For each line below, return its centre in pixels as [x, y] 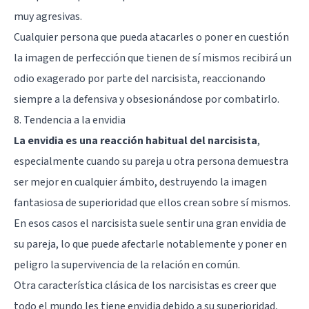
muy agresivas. [48, 16]
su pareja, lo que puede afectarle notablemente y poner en [150, 244]
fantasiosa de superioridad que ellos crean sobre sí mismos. [152, 202]
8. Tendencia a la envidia [70, 120]
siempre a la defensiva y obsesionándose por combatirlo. [147, 99]
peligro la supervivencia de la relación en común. [127, 265]
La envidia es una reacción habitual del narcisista [136, 140]
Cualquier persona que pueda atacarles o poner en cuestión [151, 37]
